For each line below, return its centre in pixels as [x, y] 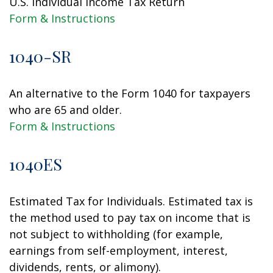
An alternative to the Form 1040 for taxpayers [130, 93]
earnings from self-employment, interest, [119, 250]
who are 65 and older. [66, 110]
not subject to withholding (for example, [116, 234]
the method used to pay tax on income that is [130, 218]
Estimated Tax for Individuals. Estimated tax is [131, 201]
